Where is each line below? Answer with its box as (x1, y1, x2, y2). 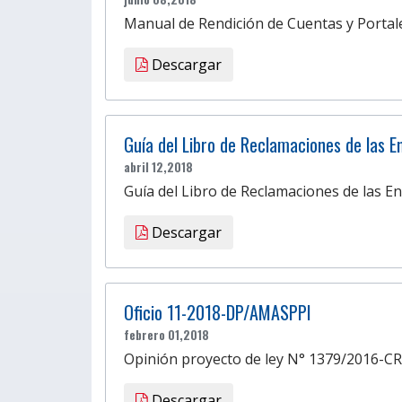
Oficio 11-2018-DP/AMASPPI (124, 298, 311, 326)
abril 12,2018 (124, 157, 193, 176)
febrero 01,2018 (124, 325, 209, 344)
